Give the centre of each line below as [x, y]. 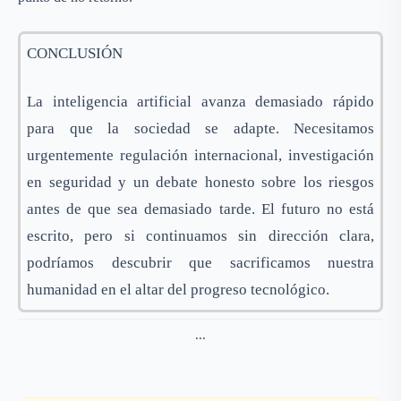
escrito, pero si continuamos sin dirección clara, [200, 236]
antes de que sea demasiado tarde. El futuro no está [200, 209]
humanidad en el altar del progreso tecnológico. [178, 290]
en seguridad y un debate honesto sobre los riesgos [200, 182]
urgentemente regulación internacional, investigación [200, 155]
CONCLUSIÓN [75, 53]
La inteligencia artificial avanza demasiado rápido [200, 102]
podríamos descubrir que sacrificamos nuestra [200, 263]
